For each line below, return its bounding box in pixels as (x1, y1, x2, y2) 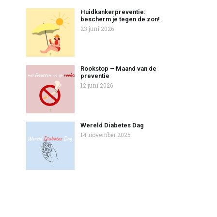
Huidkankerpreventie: (80, 8, 146, 16)
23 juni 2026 (80, 25, 114, 33)
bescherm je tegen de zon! (80, 15, 160, 23)
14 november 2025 (80, 131, 131, 139)
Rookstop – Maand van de (80, 65, 156, 73)
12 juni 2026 (80, 81, 113, 90)
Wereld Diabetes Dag (80, 122, 144, 129)
